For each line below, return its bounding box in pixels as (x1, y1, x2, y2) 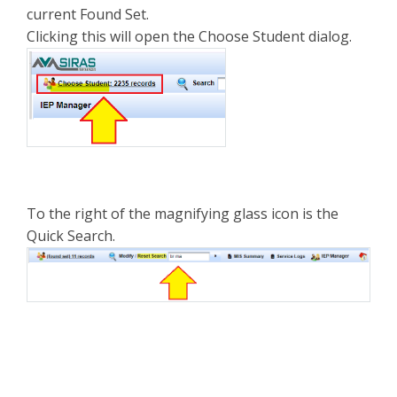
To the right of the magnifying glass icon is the (27, 204, 339, 223)
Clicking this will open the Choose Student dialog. (27, 27, 352, 46)
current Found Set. (27, 4, 152, 24)
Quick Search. (27, 226, 115, 245)
